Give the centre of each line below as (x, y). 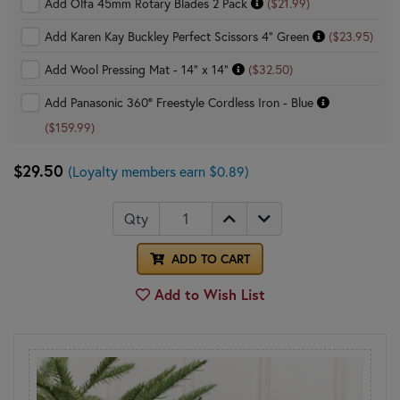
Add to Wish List (207, 294)
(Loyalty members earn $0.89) (158, 171)
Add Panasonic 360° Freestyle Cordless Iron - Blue (181, 102)
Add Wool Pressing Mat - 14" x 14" (138, 69)
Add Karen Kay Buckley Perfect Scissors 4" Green (179, 36)
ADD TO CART (209, 258)
